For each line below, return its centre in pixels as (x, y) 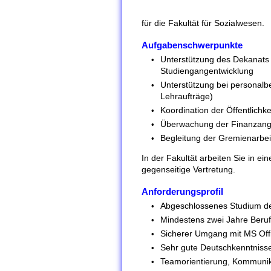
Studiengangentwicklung (207, 70)
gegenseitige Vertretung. (188, 169)
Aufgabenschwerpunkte (192, 45)
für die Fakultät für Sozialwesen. (203, 23)
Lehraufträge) (187, 96)
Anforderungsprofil (182, 191)
